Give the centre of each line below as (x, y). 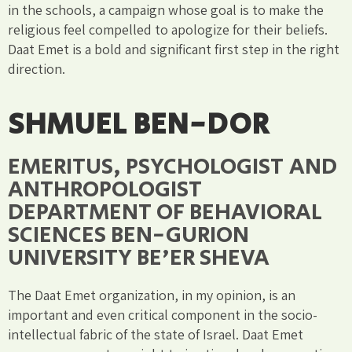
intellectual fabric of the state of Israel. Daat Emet (156, 334)
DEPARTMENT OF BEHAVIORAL (165, 212)
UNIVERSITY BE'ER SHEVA (139, 258)
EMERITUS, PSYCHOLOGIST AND (172, 167)
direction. (37, 68)
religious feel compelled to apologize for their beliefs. (168, 29)
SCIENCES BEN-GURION (128, 235)
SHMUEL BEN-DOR (138, 124)
